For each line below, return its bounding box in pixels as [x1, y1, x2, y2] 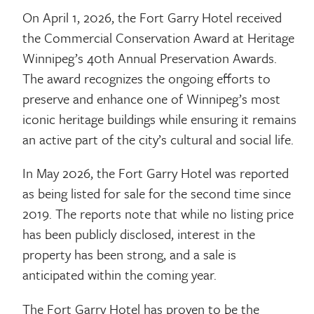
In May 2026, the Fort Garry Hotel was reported [22, 163, 289, 183]
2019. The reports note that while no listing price [22, 204, 294, 224]
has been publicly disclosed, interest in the [22, 224, 256, 244]
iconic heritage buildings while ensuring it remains [22, 109, 297, 128]
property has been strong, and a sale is [22, 245, 237, 264]
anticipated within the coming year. [22, 265, 217, 285]
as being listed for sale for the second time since [22, 184, 292, 203]
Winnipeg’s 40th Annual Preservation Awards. [22, 48, 278, 67]
